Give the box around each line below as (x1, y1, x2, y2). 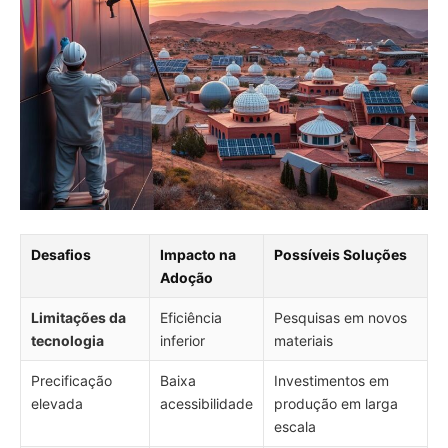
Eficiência (160, 309, 222, 327)
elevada (31, 395, 83, 413)
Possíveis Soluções (274, 246, 407, 264)
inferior (160, 332, 205, 350)
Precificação (31, 372, 112, 390)
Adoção (160, 269, 213, 287)
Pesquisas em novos (274, 309, 407, 327)
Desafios (31, 246, 91, 264)
